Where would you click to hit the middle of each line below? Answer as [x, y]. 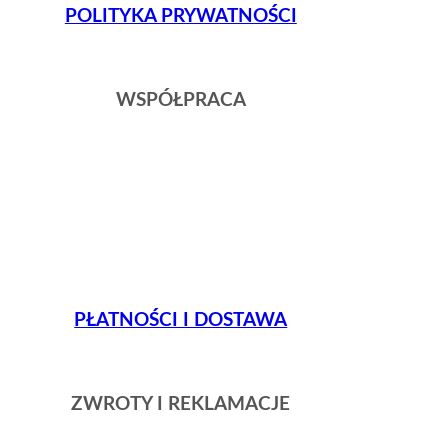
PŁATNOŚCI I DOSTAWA [181, 321]
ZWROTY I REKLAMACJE [181, 404]
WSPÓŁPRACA [180, 100]
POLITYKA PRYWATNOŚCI [180, 17]
